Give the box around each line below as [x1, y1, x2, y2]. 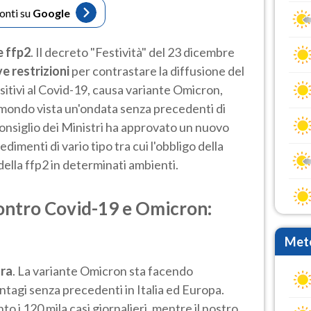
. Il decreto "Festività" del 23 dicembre [31, 44, 235, 60]
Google [33, 6, 70, 19]
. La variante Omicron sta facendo [12, 262, 193, 278]
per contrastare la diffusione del [69, 62, 244, 78]
